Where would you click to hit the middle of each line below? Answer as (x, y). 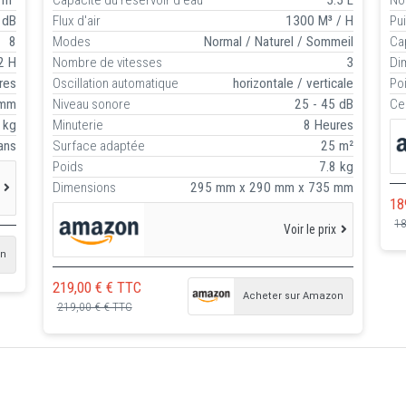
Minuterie (77, 125)
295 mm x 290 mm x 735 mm (272, 187)
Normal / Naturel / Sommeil (279, 41)
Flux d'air (76, 20)
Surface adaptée (98, 145)
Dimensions (84, 187)
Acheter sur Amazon (294, 296)
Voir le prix (310, 229)
